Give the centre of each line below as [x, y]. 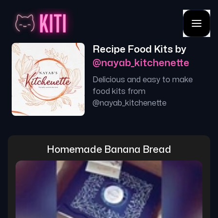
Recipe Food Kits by [139, 49]
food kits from [119, 91]
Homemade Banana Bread [109, 150]
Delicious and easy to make [143, 80]
